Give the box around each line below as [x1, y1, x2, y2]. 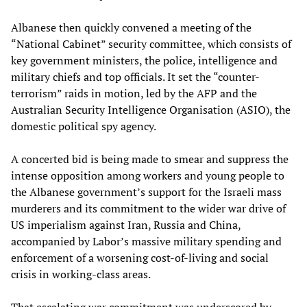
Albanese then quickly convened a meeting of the [11, 19, 251, 35]
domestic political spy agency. [11, 118, 156, 134]
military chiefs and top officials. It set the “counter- [11, 69, 260, 84]
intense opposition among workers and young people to [11, 167, 284, 183]
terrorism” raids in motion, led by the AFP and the [11, 85, 257, 101]
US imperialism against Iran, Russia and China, [11, 217, 241, 232]
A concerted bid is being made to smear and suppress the [11, 151, 288, 167]
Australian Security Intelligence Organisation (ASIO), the [11, 101, 291, 117]
